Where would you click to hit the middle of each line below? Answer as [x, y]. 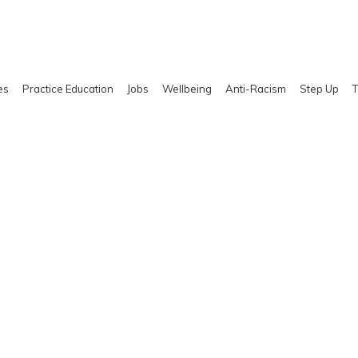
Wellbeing [187, 88]
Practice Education [68, 88]
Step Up [319, 88]
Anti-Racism [256, 88]
